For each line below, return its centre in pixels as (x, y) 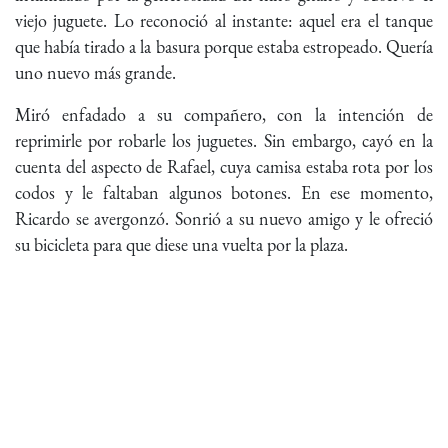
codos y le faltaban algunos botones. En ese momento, (224, 193)
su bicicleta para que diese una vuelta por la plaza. (181, 245)
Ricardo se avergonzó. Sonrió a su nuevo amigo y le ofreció (224, 219)
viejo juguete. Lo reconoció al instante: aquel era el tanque (224, 21)
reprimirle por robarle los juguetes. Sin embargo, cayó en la (224, 141)
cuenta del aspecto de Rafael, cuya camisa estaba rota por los (224, 167)
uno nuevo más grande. (95, 73)
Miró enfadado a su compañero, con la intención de (224, 115)
